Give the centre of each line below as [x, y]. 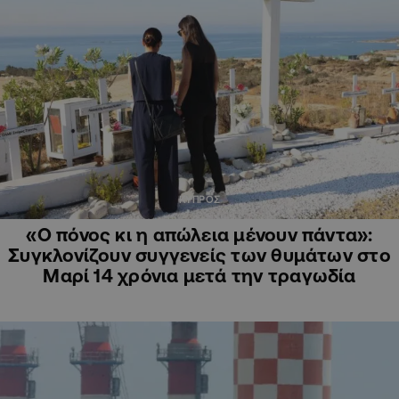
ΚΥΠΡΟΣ [199, 200]
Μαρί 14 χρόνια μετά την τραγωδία [199, 276]
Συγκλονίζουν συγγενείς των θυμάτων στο [199, 255]
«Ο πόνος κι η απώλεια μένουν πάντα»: [199, 235]
